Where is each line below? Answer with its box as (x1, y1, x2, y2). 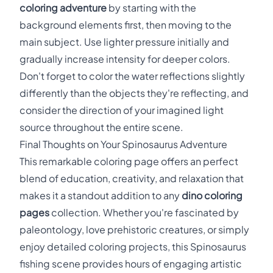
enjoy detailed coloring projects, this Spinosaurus (19, 240, 246, 253)
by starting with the (107, 1, 196, 14)
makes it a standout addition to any (19, 189, 182, 202)
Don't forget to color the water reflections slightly (19, 69, 245, 82)
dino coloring (182, 189, 243, 202)
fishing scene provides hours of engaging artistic (19, 257, 242, 270)
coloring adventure (19, 1, 107, 14)
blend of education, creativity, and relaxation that (19, 172, 244, 185)
